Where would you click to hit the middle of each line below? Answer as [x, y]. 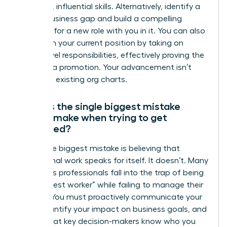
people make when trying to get [93, 117]
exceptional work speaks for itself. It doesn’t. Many [113, 160]
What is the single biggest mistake [100, 106]
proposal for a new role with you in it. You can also [112, 31]
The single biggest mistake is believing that [99, 148]
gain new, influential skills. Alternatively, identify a [109, 6]
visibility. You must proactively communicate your [110, 197]
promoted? [45, 128]
